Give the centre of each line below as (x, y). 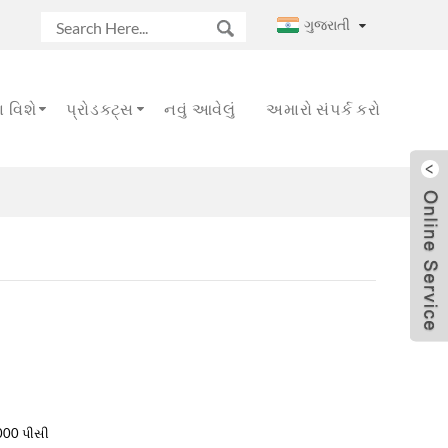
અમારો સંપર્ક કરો (324, 108)
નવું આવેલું (200, 108)
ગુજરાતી (327, 24)
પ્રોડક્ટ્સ (100, 108)
